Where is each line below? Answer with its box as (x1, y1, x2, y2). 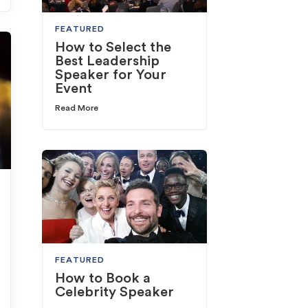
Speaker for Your (55, 68, 167, 82)
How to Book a (55, 272, 151, 286)
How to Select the (55, 41, 172, 55)
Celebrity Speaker (55, 285, 175, 300)
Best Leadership (55, 54, 160, 69)
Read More (55, 104, 99, 113)
